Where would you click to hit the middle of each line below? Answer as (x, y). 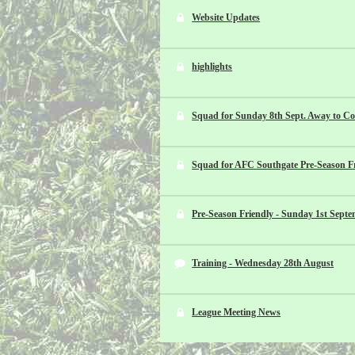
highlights (212, 67)
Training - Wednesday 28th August (263, 263)
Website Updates (226, 17)
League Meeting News (237, 312)
